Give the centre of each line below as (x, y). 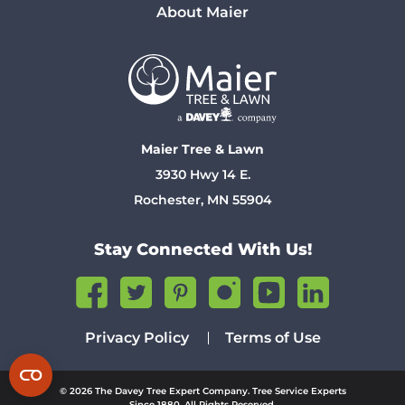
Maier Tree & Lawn (202, 149)
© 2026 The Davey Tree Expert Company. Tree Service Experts (202, 391)
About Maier (202, 12)
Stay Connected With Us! (202, 249)
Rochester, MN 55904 (202, 199)
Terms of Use (273, 337)
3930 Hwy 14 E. (202, 174)
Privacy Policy (137, 337)
